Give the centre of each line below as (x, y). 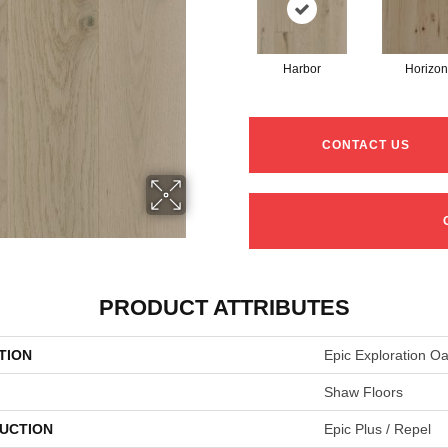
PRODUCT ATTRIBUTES (224, 308)
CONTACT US (366, 145)
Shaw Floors (363, 392)
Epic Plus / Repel (377, 429)
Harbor (301, 69)
